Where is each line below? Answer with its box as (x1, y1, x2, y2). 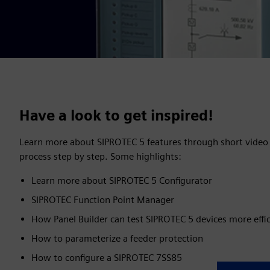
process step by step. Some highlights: (19, 151, 181, 162)
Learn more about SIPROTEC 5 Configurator (31, 175, 212, 186)
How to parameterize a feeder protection (31, 233, 203, 244)
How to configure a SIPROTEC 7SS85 (31, 252, 182, 263)
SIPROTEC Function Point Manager (31, 194, 174, 206)
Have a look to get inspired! (19, 107, 213, 124)
